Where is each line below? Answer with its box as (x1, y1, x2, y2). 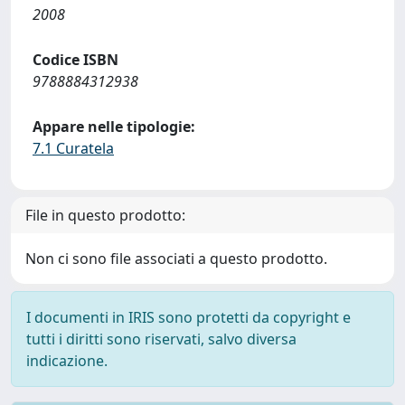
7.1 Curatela (33, 138, 114, 158)
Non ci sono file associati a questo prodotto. (25, 249, 327, 268)
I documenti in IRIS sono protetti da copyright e (26, 307, 351, 327)
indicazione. (26, 351, 108, 371)
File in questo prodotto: (25, 205, 185, 225)
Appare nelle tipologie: (33, 117, 195, 137)
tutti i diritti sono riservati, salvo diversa (26, 329, 297, 349)
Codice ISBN (33, 50, 118, 70)
